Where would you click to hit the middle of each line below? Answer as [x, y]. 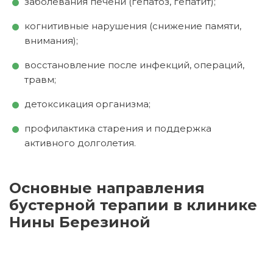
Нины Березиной [80, 222]
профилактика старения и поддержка [118, 128]
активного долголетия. [80, 143]
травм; [40, 79]
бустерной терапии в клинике [133, 205]
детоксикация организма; [87, 104]
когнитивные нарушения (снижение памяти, [133, 26]
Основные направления [15, 188]
